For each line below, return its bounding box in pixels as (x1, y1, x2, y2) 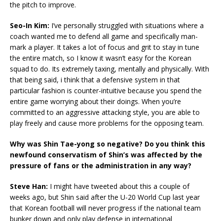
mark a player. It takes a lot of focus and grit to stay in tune (10, 42, 199, 52)
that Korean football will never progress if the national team (10, 203, 201, 213)
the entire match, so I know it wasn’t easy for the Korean (10, 53, 191, 63)
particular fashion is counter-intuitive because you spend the (10, 86, 202, 96)
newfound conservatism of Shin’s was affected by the (10, 150, 202, 160)
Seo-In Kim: (10, 21, 49, 31)
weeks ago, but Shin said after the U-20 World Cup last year (10, 192, 200, 202)
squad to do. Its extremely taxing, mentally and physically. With (10, 64, 209, 74)
